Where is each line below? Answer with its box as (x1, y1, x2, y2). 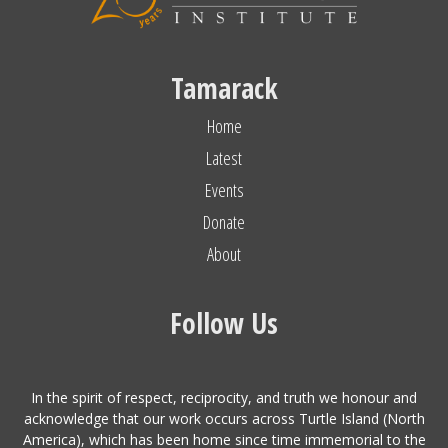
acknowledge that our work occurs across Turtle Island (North (23, 408, 425, 428)
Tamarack (170, 68, 278, 107)
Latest (206, 145, 242, 170)
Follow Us (170, 303, 278, 342)
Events (204, 177, 244, 202)
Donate (203, 209, 245, 234)
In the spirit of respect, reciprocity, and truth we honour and (31, 387, 417, 407)
